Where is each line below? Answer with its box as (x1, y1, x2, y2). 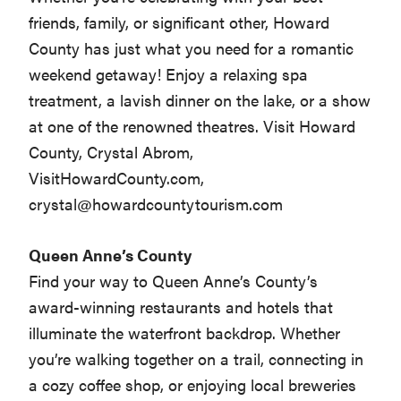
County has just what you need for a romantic (29, 37, 354, 60)
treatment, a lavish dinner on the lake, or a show (29, 89, 371, 112)
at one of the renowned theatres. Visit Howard (29, 115, 356, 138)
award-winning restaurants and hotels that (29, 295, 334, 319)
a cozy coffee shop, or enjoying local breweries (29, 373, 357, 397)
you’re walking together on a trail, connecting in (29, 347, 364, 371)
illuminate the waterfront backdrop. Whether (29, 321, 341, 345)
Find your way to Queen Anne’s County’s (29, 269, 319, 293)
